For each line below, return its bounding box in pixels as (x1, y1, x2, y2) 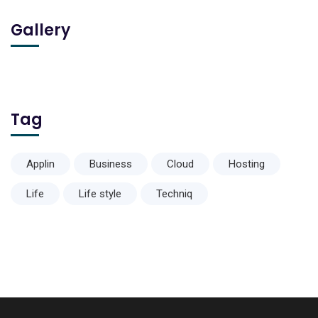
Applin (26, 158, 55, 171)
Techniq (156, 187, 192, 201)
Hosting (229, 158, 265, 171)
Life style (79, 187, 121, 201)
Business (89, 158, 132, 171)
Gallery (11, 19, 70, 42)
